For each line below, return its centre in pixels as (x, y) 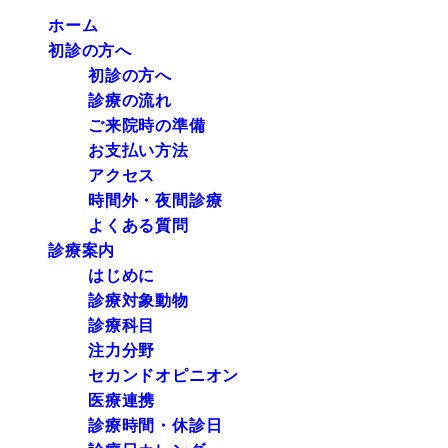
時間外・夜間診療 (155, 201)
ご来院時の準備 (147, 126)
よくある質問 (138, 226)
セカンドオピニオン (164, 376)
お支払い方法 (138, 151)
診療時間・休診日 (155, 426)
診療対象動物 (138, 301)
